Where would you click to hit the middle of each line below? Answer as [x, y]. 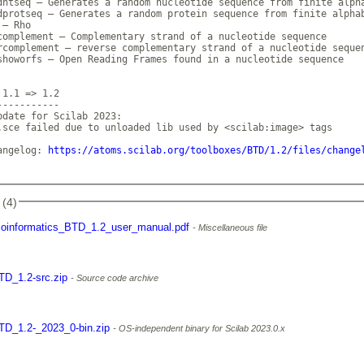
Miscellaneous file [232, 228]
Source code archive [117, 278]
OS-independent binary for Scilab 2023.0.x [201, 329]
